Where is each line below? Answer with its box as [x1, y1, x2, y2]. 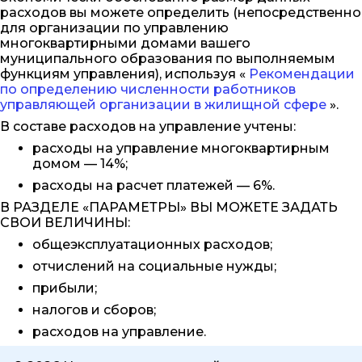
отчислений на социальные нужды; [32, 258, 276, 274]
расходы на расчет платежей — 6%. [32, 177, 275, 193]
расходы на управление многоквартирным [32, 140, 330, 156]
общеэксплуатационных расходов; [32, 236, 272, 252]
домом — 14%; [32, 155, 128, 171]
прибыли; [32, 280, 97, 296]
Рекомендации [246, 65, 355, 82]
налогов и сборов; [32, 301, 156, 318]
